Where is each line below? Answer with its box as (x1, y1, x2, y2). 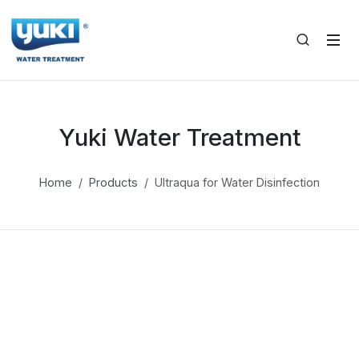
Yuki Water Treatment (58, 123, 301, 151)
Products (89, 175, 138, 189)
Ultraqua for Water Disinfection (155, 175, 320, 189)
